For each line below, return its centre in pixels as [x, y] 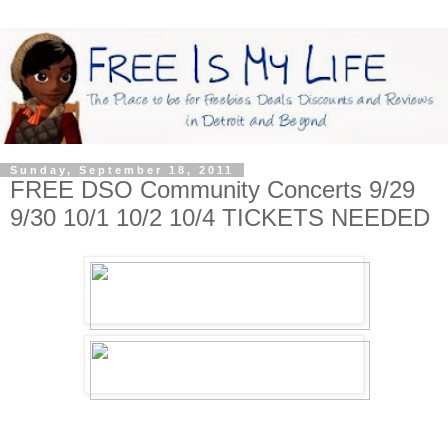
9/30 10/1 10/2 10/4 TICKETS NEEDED [220, 218]
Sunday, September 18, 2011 [122, 170]
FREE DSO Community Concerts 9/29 [212, 190]
